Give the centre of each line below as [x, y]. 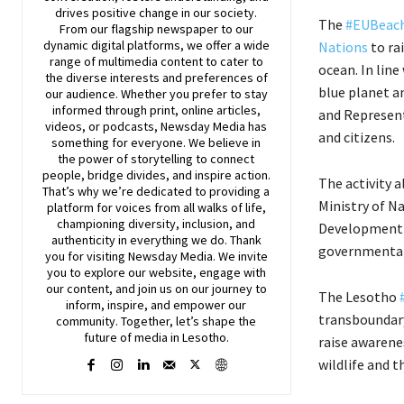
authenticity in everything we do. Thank [156, 239]
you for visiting [86, 256]
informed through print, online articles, [156, 110]
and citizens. [356, 137]
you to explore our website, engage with [156, 272]
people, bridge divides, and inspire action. [156, 174]
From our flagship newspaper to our [156, 28]
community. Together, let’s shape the [156, 321]
